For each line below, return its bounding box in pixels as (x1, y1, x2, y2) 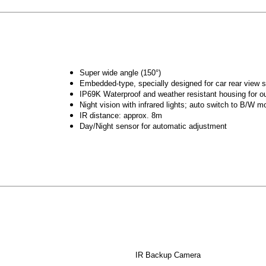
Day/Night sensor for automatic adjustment (80, 122, 227, 131)
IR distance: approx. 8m (80, 111, 162, 121)
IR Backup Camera (135, 251, 201, 260)
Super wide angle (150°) (80, 68, 161, 78)
